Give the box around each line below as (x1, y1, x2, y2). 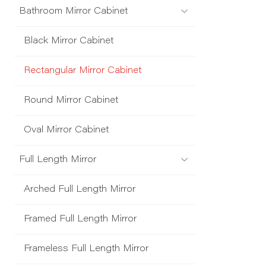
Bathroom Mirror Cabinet (19, 7, 128, 17)
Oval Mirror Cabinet (24, 126, 109, 135)
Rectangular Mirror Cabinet (24, 66, 141, 76)
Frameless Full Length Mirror (24, 245, 148, 254)
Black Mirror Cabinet (24, 37, 113, 46)
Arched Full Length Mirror (24, 185, 135, 195)
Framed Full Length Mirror (24, 215, 137, 224)
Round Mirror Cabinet (24, 96, 118, 106)
